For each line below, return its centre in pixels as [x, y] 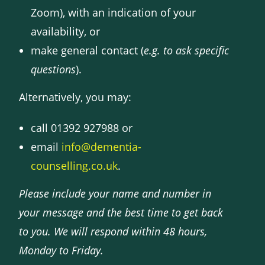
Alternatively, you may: [75, 97]
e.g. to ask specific [187, 50]
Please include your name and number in [115, 193]
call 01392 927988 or [82, 128]
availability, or [66, 31]
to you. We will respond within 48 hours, [113, 231]
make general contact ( [88, 50]
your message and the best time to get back [121, 212]
